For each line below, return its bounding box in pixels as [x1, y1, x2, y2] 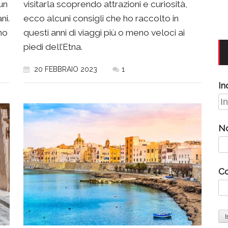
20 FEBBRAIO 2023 [32, 65, 97, 74]
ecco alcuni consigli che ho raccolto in [23, 13, 179, 24]
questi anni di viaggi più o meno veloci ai [23, 27, 185, 38]
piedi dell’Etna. [23, 42, 82, 52]
